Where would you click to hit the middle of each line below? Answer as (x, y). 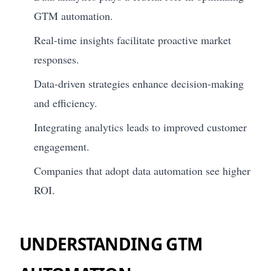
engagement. (62, 146)
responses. (57, 59)
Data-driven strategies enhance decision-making (139, 83)
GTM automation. (73, 15)
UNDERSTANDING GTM (111, 243)
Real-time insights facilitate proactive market (132, 40)
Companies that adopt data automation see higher (142, 170)
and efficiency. (66, 103)
